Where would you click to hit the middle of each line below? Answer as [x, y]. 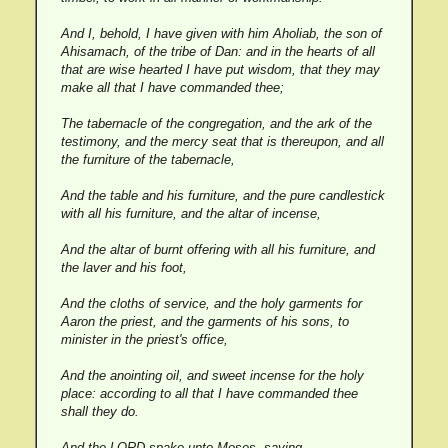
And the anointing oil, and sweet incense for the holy [212, 375]
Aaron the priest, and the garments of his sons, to [204, 321]
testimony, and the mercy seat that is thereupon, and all [222, 141]
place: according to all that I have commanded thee [209, 393]
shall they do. [99, 411]
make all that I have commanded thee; [172, 87]
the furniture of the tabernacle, [147, 159]
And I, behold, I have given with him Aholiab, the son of [221, 33]
